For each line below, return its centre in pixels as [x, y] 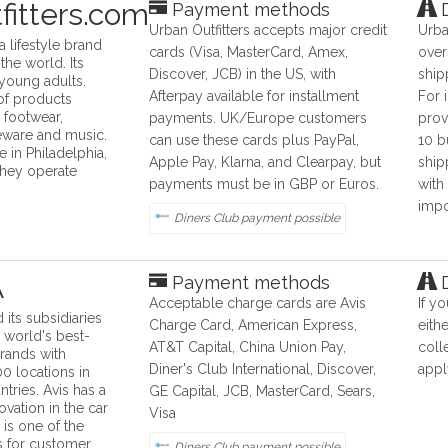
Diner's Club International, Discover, [263, 369]
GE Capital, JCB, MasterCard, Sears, [262, 391]
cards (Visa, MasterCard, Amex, [249, 52]
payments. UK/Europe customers [258, 118]
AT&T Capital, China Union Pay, [248, 347]
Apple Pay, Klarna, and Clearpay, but [265, 162]
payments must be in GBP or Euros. [264, 184]
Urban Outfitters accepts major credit [268, 30]
